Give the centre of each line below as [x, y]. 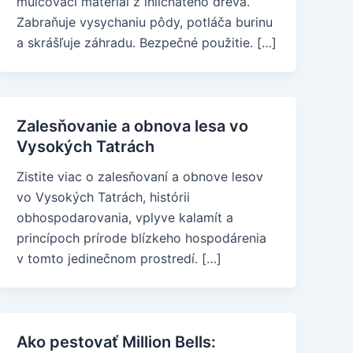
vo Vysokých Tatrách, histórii [104, 197]
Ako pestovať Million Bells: [117, 342]
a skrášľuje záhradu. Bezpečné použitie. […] [147, 43]
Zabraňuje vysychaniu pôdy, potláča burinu [145, 22]
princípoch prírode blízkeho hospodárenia [142, 238]
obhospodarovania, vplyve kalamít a [125, 217]
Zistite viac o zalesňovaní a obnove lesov [140, 176]
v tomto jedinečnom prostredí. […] [119, 258]
